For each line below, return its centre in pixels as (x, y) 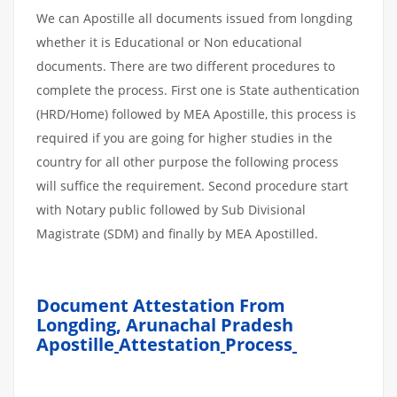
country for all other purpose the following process (187, 162)
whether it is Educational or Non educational (169, 42)
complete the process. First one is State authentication (198, 90)
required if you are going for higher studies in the (184, 138)
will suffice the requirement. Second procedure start (192, 186)
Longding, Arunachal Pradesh (165, 325)
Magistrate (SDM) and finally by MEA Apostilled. (177, 234)
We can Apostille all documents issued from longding (195, 18)
